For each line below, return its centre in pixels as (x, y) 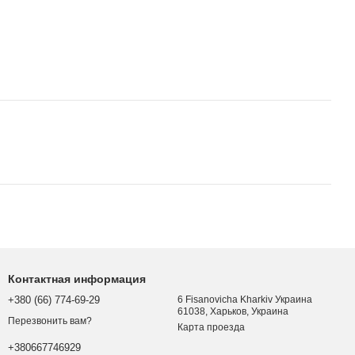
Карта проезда (211, 327)
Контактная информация (77, 279)
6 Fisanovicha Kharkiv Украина (245, 300)
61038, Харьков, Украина (233, 311)
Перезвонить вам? (50, 321)
